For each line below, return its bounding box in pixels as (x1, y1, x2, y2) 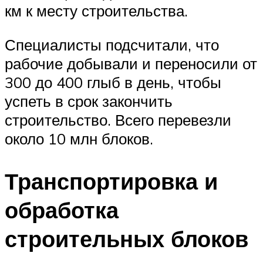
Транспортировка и (5, 166, 218, 195)
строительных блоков (5, 224, 248, 253)
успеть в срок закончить (5, 91, 173, 110)
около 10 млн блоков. (5, 129, 153, 148)
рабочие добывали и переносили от (5, 53, 257, 73)
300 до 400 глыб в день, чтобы (5, 72, 221, 92)
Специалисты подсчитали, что (5, 35, 219, 54)
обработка (5, 195, 119, 224)
